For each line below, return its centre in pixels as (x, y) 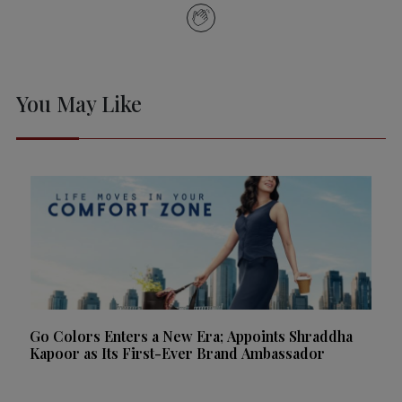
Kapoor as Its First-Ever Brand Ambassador (177, 353)
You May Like (79, 103)
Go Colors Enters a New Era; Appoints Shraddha (191, 336)
